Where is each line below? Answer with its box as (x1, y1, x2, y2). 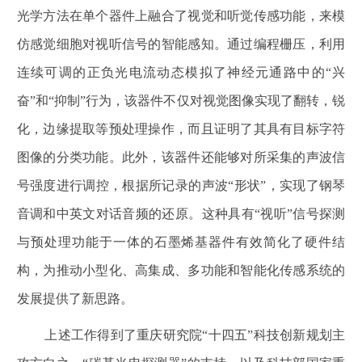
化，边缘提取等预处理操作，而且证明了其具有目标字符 (16, 121, 346, 136)
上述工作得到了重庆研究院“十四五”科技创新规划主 (44, 328, 346, 343)
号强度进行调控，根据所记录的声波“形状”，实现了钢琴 (16, 178, 346, 192)
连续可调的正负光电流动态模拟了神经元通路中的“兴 (16, 65, 346, 79)
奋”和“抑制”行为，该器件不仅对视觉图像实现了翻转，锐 (16, 93, 346, 107)
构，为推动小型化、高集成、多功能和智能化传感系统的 (16, 263, 346, 277)
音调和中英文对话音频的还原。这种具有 (16, 206, 255, 221)
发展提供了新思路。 (16, 291, 133, 305)
